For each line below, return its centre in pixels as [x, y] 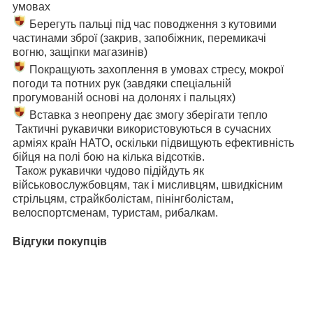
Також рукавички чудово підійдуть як [108, 170]
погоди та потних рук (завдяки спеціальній [122, 83]
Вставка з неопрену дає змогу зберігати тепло [147, 115]
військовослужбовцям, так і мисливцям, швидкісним [148, 184]
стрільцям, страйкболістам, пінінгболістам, [123, 198]
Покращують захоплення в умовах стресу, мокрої [155, 69]
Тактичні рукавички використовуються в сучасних [142, 129]
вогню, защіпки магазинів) [80, 52]
